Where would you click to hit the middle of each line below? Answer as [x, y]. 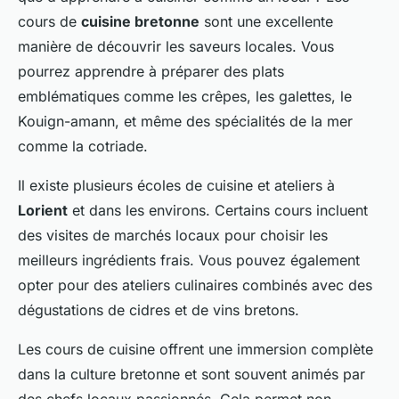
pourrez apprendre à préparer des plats [151, 72]
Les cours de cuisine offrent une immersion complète [195, 350]
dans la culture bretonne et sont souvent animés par [191, 375]
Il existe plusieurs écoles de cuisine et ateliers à [176, 186]
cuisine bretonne [140, 22]
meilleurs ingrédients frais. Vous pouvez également [189, 261]
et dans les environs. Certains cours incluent [218, 211]
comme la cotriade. [83, 147]
